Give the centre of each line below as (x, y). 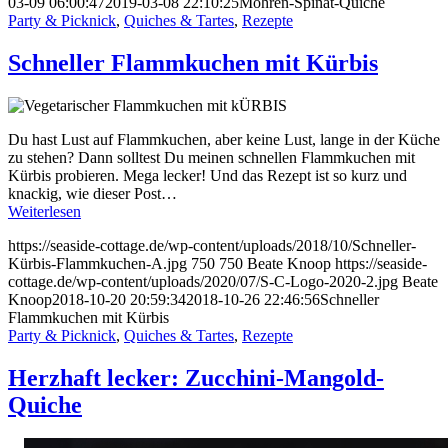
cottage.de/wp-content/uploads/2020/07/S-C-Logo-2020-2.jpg (203, 281)
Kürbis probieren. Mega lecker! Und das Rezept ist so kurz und (207, 175)
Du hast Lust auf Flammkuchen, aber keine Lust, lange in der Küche (224, 139)
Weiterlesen (44, 211)
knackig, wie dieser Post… (92, 193)
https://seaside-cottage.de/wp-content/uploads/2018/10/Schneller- (212, 245)
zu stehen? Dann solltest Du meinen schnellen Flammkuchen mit (211, 157)
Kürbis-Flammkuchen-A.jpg (97, 263)
